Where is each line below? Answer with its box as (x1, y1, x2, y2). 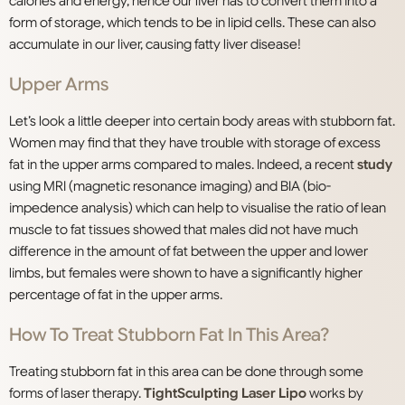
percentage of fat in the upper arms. (9, 287, 222, 304)
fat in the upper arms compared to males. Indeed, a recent (9, 156, 357, 174)
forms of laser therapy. (9, 385, 144, 402)
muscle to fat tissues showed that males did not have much (9, 221, 358, 239)
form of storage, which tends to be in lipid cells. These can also (9, 14, 376, 32)
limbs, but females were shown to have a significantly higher (9, 265, 363, 282)
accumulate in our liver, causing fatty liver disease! (9, 36, 301, 53)
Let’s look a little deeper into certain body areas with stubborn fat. (9, 113, 395, 130)
